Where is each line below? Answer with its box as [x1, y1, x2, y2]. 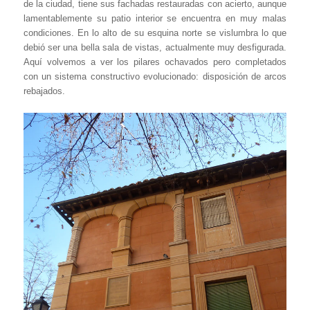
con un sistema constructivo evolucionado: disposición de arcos [23, 71, 287, 82]
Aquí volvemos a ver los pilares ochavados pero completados [23, 57, 287, 68]
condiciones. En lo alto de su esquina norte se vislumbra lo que [23, 28, 287, 39]
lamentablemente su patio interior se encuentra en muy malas [23, 13, 287, 24]
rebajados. [23, 86, 65, 97]
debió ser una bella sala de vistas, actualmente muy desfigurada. [23, 42, 287, 53]
